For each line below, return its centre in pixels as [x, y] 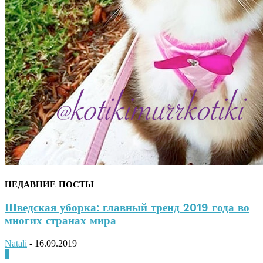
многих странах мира [60, 220]
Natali [16, 243]
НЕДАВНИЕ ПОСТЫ [49, 184]
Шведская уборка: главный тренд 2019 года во [127, 208]
